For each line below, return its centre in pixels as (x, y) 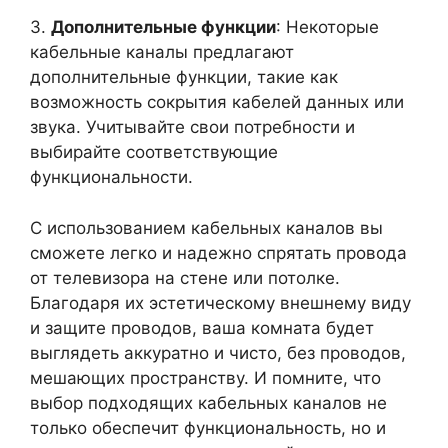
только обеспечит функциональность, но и (208, 427)
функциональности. (111, 177)
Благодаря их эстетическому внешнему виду (220, 302)
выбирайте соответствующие (154, 152)
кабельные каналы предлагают (162, 52)
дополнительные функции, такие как (184, 77)
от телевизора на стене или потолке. (185, 277)
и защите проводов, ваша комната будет (202, 327)
